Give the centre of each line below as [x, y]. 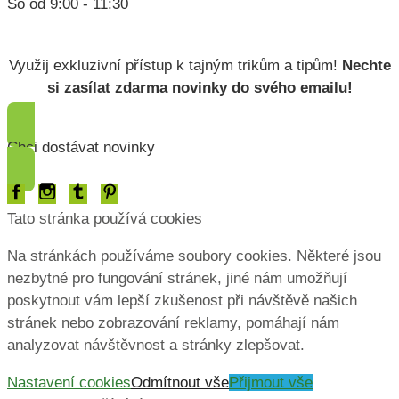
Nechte [366, 65]
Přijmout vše [271, 382]
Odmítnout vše [180, 382]
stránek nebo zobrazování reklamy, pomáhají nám [173, 322]
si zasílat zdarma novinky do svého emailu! [199, 87]
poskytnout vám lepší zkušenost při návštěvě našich [182, 300]
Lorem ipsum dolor [60, 32]
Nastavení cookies [69, 382]
